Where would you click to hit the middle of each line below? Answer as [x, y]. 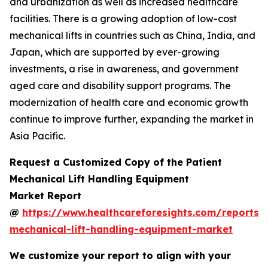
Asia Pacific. [37, 135]
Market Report [45, 195]
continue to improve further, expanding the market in [132, 119]
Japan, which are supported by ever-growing [115, 52]
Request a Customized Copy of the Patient [116, 162]
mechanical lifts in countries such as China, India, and [133, 35]
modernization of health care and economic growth [129, 102]
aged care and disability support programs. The [120, 85]
